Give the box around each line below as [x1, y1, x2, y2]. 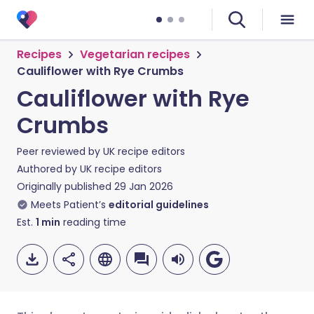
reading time [60, 215, 126, 229]
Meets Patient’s [31, 198, 106, 212]
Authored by [17, 162, 80, 176]
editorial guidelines [109, 198, 209, 212]
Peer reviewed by [17, 144, 103, 158]
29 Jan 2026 [114, 179, 173, 193]
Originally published [17, 179, 111, 193]
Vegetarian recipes [80, 46, 190, 62]
